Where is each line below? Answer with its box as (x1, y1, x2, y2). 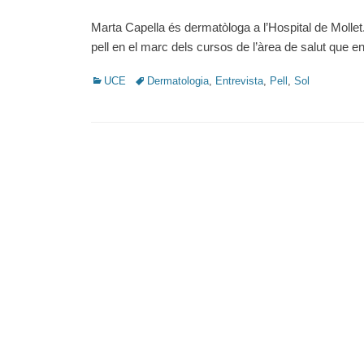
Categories (90, 74, 141, 86)
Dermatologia (147, 75, 209, 87)
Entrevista (215, 75, 263, 87)
